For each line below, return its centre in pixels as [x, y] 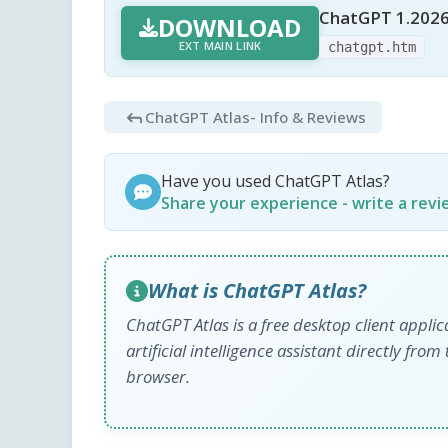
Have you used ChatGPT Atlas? [275, 181]
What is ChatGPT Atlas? [257, 291]
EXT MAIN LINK [220, 45]
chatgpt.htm [372, 47]
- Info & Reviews [308, 117]
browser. [158, 377]
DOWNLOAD [230, 27]
